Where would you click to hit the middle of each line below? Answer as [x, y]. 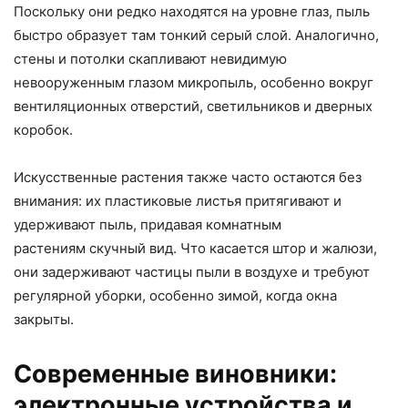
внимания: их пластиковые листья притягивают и [178, 200]
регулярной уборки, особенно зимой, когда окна [175, 295]
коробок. [43, 129]
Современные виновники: [175, 373]
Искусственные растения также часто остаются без [188, 177]
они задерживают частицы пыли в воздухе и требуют [192, 271]
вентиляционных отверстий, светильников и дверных [193, 106]
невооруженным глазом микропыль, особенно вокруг [194, 82]
